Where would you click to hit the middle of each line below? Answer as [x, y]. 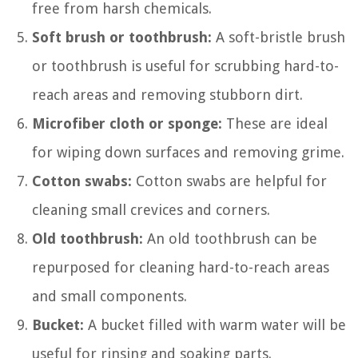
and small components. [109, 296]
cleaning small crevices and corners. [151, 210]
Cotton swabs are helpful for [229, 181]
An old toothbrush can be [230, 239]
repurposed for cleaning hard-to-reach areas [181, 268]
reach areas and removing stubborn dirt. [167, 95]
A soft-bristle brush [278, 38]
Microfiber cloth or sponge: [127, 124]
